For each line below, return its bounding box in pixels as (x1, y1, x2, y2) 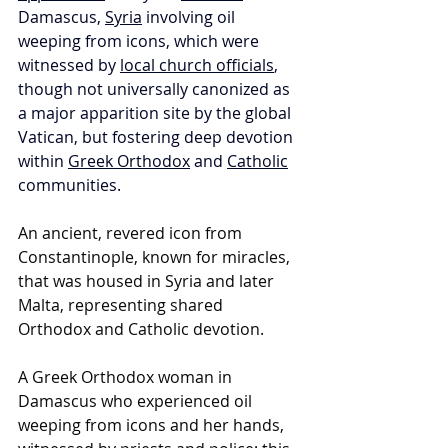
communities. (18, 174, 125, 197)
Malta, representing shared (18, 294, 227, 317)
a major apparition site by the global (18, 102, 295, 125)
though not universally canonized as (18, 78, 294, 101)
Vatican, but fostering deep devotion (18, 126, 297, 149)
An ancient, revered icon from (18, 222, 246, 245)
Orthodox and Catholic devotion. (18, 318, 264, 341)
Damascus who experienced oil (18, 390, 256, 413)
